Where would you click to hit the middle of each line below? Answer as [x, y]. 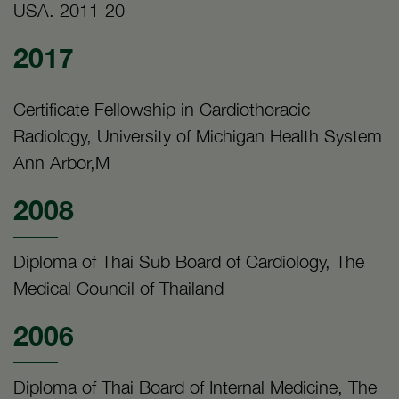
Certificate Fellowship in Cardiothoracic [162, 109]
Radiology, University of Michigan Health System [198, 135]
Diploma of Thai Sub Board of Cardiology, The [189, 261]
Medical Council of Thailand [118, 288]
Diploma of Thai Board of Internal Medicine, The [195, 387]
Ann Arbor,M [61, 162]
